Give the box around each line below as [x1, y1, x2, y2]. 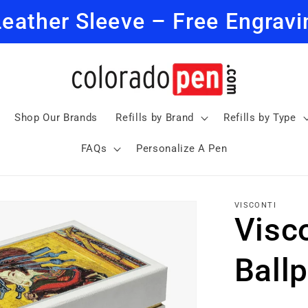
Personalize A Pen [136, 142, 228, 155]
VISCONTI [234, 201, 277, 210]
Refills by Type [223, 111, 296, 124]
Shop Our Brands [14, 111, 98, 124]
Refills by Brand [115, 111, 195, 124]
